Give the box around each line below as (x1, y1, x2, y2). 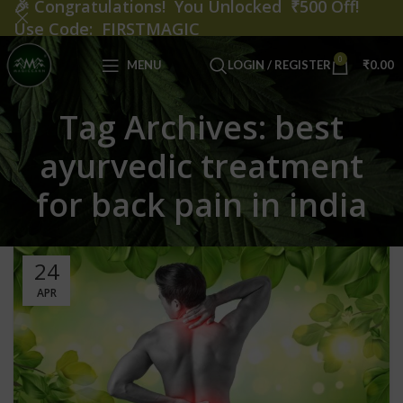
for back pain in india (36, 183, 367, 228)
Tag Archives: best (59, 105, 344, 150)
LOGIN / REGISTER (228, 58, 331, 72)
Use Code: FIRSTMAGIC (13, 18, 200, 40)
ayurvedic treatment (40, 144, 363, 189)
